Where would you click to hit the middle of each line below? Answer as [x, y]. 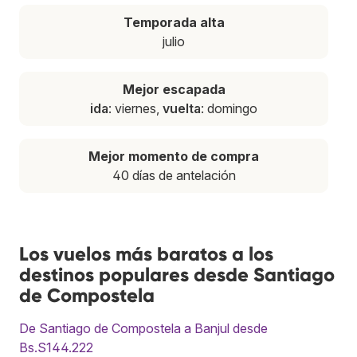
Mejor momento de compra [174, 156]
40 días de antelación [174, 175]
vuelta [182, 108]
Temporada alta [174, 22]
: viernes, [135, 108]
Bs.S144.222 [56, 347]
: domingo [229, 108]
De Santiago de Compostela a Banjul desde [143, 328]
